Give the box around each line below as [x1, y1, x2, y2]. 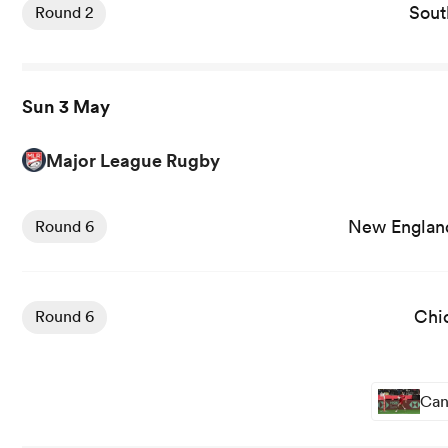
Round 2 [35, 2, 93, 23]
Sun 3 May [22, 94, 110, 119]
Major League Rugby [46, 148, 220, 173]
